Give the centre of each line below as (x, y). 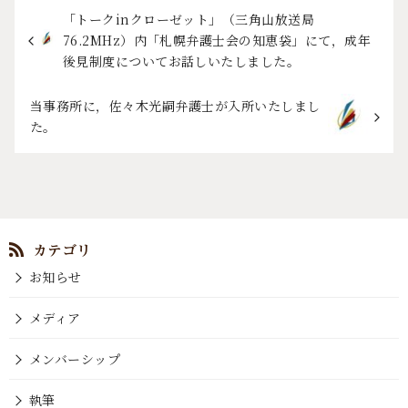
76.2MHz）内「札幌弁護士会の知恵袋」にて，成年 (217, 40)
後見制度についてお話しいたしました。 (181, 61)
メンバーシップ (75, 358)
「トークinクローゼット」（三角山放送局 (189, 19)
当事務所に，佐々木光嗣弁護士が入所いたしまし (175, 106)
